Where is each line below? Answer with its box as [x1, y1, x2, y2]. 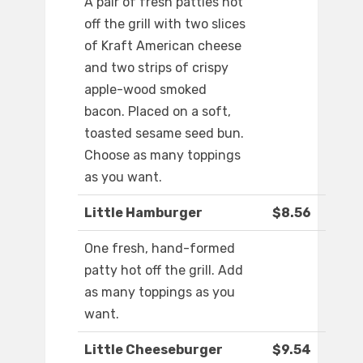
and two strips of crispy [84, 60, 228, 76]
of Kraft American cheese [84, 38, 241, 54]
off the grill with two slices [84, 16, 246, 32]
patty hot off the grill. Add [84, 263, 243, 279]
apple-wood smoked [84, 82, 207, 98]
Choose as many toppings [84, 147, 241, 164]
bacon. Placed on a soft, [84, 104, 231, 120]
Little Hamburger [84, 205, 203, 221]
